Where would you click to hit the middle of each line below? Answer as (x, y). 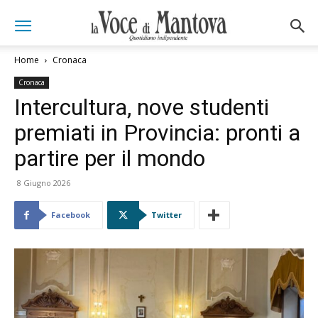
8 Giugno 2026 (44, 183)
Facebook (71, 215)
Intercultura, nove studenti (142, 107)
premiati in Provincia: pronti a (157, 133)
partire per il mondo (110, 158)
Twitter (166, 215)
